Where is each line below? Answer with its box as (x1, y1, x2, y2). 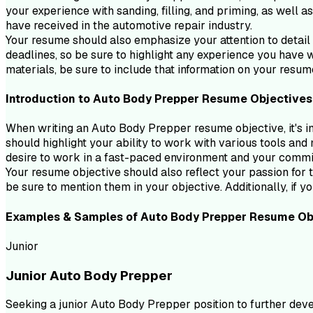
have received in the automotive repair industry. (6, 17, 252, 33)
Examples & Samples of (6, 209, 140, 224)
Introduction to (6, 92, 93, 107)
